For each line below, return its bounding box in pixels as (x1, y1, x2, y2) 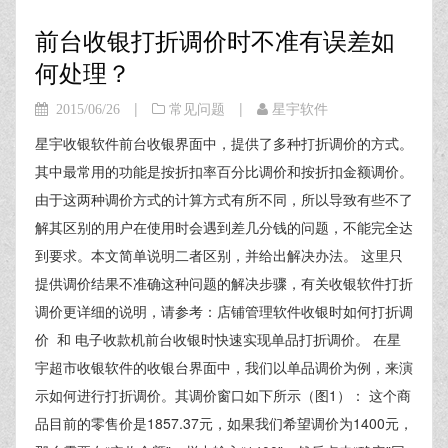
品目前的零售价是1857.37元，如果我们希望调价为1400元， (35, 413, 413, 433)
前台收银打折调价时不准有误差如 (35, 22, 395, 57)
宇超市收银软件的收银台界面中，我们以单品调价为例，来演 (35, 357, 413, 377)
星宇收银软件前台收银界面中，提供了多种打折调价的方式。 (35, 133, 413, 153)
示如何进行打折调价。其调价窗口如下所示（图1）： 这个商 (35, 385, 411, 405)
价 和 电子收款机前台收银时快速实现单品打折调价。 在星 (35, 329, 401, 349)
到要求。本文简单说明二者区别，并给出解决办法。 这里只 (35, 245, 403, 265)
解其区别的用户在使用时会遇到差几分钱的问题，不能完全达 (35, 217, 413, 237)
